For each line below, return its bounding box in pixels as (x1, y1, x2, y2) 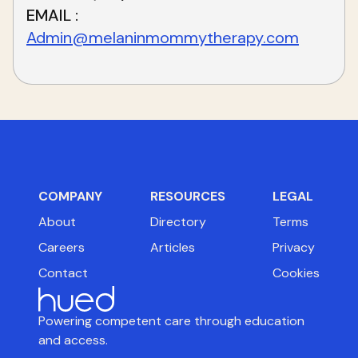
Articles (149, 239, 195, 257)
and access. (38, 332, 108, 349)
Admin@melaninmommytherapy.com (26, 27, 299, 48)
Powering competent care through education (38, 312, 304, 330)
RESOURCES (149, 188, 225, 205)
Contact (38, 265, 88, 282)
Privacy (272, 239, 315, 257)
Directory (149, 213, 206, 231)
